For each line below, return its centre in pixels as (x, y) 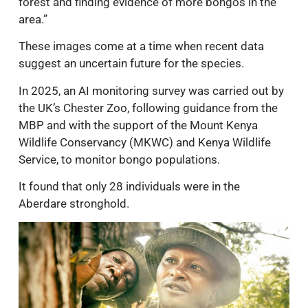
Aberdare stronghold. (74, 204)
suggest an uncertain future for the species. (131, 64)
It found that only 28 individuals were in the (129, 187)
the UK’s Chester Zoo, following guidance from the (148, 108)
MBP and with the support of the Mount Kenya (138, 125)
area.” (33, 19)
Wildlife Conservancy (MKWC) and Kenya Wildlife (145, 142)
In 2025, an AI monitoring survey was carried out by (151, 90)
